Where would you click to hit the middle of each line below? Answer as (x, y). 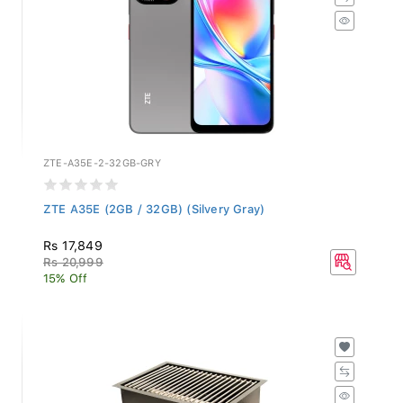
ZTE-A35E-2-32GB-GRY (102, 159)
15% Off (66, 274)
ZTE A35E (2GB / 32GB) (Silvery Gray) (154, 205)
